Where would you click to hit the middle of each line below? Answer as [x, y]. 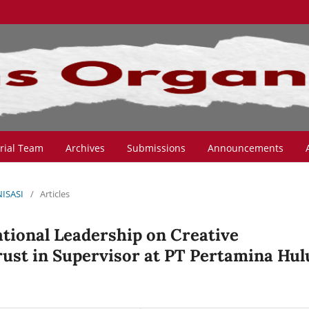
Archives [85, 148]
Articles [55, 193]
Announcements [246, 148]
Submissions [156, 148]
